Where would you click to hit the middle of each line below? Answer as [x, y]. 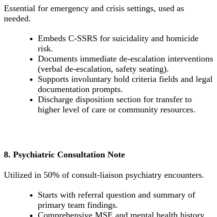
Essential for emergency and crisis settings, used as [94, 8]
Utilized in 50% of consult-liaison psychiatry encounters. [104, 175]
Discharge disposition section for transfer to [115, 100]
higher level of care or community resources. [117, 110]
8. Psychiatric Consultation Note [64, 154]
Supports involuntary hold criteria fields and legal [125, 79]
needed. [17, 19]
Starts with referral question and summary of [116, 194]
